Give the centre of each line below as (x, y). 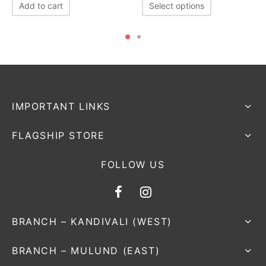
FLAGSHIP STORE (58, 135)
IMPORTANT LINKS (61, 106)
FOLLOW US (133, 164)
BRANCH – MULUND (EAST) (86, 251)
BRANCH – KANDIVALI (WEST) (92, 221)
